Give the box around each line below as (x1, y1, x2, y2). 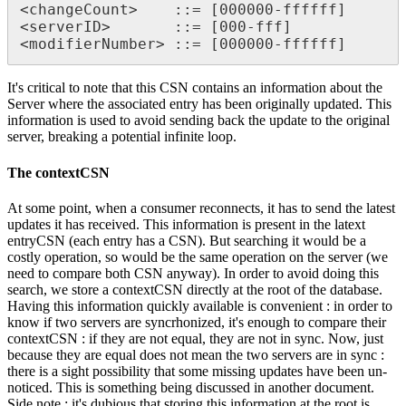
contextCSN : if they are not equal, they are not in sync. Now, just (7, 330, 383, 346)
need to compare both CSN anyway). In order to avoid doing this (7, 265, 379, 281)
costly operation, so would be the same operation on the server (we (7, 248, 388, 265)
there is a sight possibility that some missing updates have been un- (7, 362, 387, 379)
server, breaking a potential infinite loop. (7, 129, 237, 145)
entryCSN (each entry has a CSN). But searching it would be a (7, 232, 366, 248)
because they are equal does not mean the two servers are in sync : (7, 346, 384, 362)
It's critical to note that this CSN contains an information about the (7, 80, 382, 96)
